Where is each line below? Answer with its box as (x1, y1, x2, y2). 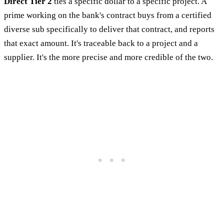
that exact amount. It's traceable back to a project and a (4, 38, 198, 48)
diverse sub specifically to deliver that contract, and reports (4, 24, 214, 34)
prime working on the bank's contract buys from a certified (4, 10, 211, 20)
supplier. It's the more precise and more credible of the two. (4, 52, 213, 62)
